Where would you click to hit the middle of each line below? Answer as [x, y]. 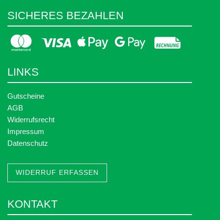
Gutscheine [26, 96]
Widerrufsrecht [31, 119]
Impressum [26, 131]
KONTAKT [32, 204]
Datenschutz [28, 143]
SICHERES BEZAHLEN [66, 15]
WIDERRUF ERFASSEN [57, 173]
